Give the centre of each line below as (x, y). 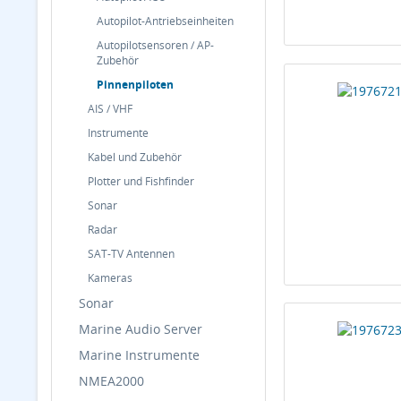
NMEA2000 (111, 381)
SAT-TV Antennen (131, 254)
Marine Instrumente (139, 355)
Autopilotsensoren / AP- (155, 45)
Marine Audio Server (141, 329)
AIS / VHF (110, 109)
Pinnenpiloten (135, 85)
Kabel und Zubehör (135, 157)
